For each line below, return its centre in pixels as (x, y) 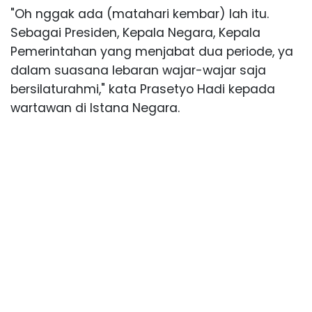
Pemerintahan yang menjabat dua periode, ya (152, 51)
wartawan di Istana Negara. (95, 108)
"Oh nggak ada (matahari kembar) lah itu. (140, 14)
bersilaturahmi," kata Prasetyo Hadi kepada (143, 89)
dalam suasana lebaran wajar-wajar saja (138, 70)
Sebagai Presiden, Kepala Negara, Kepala (135, 32)
